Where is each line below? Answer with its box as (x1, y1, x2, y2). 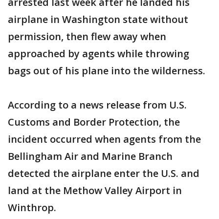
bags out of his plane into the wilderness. (8, 64, 205, 77)
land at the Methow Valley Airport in (8, 184, 182, 197)
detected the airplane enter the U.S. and (8, 167, 199, 180)
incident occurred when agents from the (8, 132, 201, 146)
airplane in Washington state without (8, 13, 188, 26)
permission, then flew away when (8, 30, 166, 43)
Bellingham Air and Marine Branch (8, 150, 173, 163)
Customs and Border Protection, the (8, 115, 180, 129)
